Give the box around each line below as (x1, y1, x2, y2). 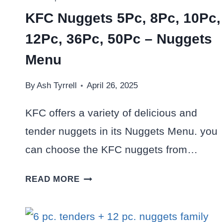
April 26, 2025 (87, 81, 138, 91)
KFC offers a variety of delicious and (25, 107, 197, 119)
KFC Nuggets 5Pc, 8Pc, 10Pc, (25, 10, 221, 26)
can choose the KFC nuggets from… (25, 144, 198, 156)
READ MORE (25, 174, 80, 184)
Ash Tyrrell (37, 81, 77, 91)
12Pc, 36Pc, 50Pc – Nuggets (25, 31, 212, 47)
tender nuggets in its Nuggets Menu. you (25, 125, 218, 137)
